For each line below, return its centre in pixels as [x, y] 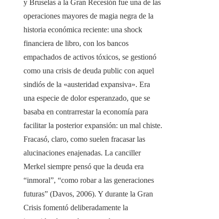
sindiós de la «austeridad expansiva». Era [87, 85]
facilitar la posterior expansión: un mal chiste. [93, 126]
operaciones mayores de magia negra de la [88, 16]
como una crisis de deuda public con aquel [89, 71]
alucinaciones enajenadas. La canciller [82, 153]
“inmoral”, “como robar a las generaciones [89, 180]
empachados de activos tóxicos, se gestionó [90, 57]
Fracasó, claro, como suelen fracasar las [84, 139]
